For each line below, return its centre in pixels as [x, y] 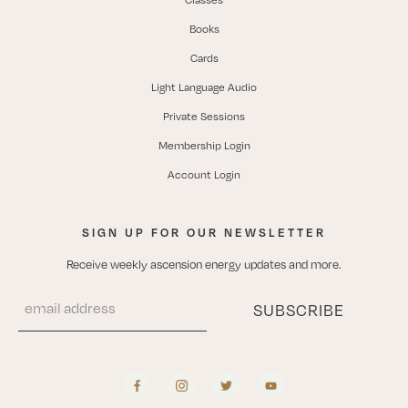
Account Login [204, 174]
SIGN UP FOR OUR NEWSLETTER [204, 232]
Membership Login [204, 145]
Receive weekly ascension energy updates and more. [204, 264]
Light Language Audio [204, 87]
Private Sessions [204, 116]
